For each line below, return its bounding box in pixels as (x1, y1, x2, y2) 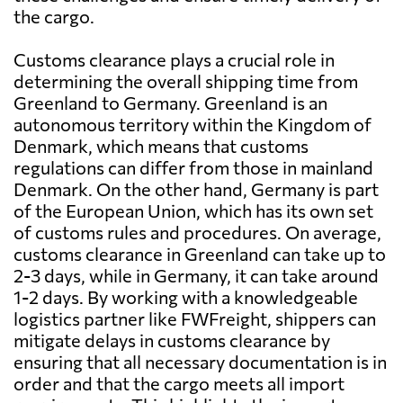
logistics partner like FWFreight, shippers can (13, 308, 376, 330)
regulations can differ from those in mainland (13, 157, 373, 179)
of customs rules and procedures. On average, (13, 221, 381, 244)
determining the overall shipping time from (13, 70, 358, 93)
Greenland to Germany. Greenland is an (13, 92, 327, 114)
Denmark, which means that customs (13, 135, 309, 157)
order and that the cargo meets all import (13, 372, 345, 395)
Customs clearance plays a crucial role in (13, 49, 335, 71)
